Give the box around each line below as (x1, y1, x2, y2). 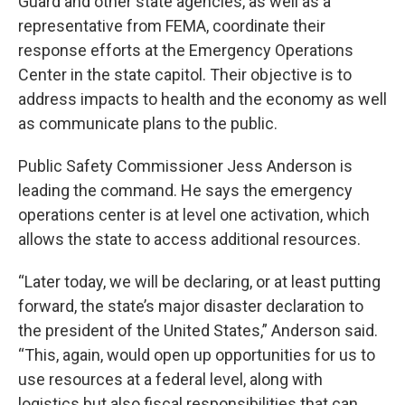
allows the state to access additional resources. (18, 230, 361, 250)
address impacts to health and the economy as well (18, 89, 387, 109)
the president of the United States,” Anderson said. (18, 321, 378, 341)
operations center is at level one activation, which (18, 205, 370, 225)
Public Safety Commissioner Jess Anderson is (18, 156, 353, 176)
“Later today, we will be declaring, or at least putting (18, 272, 381, 292)
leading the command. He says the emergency (18, 181, 353, 201)
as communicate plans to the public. (18, 114, 278, 134)
